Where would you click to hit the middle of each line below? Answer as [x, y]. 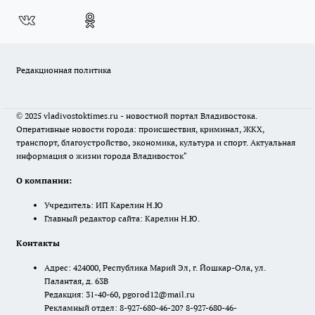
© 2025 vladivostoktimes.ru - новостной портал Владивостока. [137, 116]
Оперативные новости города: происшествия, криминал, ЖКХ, [140, 129]
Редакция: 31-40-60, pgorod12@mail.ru [120, 294]
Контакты [38, 243]
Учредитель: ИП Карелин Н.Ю [104, 205]
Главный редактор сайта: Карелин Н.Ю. [122, 219]
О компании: [44, 181]
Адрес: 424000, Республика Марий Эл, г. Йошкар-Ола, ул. [155, 268]
